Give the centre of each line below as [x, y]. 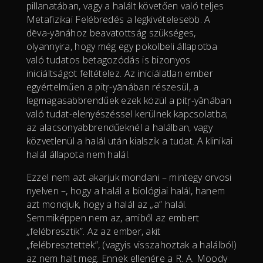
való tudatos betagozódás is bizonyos [108, 60]
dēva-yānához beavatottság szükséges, [111, 33]
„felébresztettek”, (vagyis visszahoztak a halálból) [131, 245]
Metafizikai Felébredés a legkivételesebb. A [118, 19]
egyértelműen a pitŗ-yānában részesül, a [112, 87]
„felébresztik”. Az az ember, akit [93, 231]
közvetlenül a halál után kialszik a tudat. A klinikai [129, 141]
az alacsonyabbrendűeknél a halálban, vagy [119, 127]
